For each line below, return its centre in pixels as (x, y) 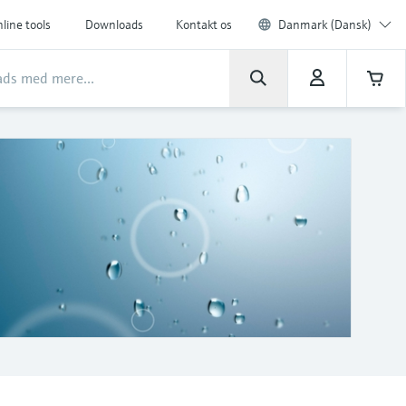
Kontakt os (204, 24)
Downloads (114, 24)
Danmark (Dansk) (325, 24)
